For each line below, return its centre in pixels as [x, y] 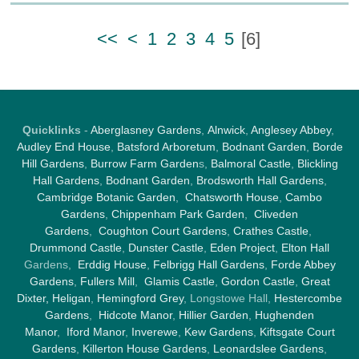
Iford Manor [95, 332]
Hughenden [284, 315]
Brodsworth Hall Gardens [260, 181]
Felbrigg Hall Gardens [208, 265]
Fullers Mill [107, 282]
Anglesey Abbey [290, 130]
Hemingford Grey [140, 298]
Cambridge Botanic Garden [106, 198]
